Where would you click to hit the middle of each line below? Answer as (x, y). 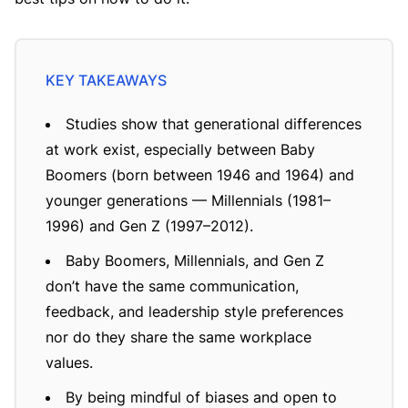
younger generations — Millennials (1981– (188, 200)
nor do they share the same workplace (178, 337)
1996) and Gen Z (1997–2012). (149, 226)
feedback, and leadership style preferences (194, 311)
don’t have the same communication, (172, 286)
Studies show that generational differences (214, 124)
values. (69, 362)
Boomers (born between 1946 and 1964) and (200, 175)
